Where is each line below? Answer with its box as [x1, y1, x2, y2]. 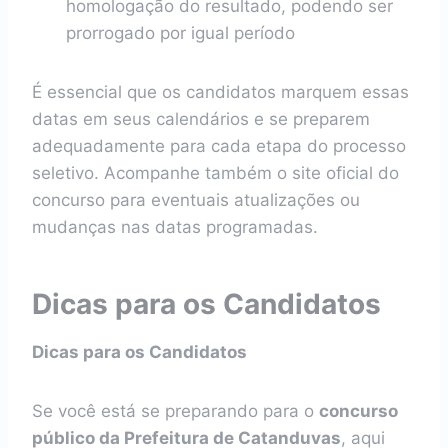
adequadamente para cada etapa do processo [32, 136, 406, 156]
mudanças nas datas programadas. [32, 217, 318, 237]
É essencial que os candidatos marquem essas [32, 82, 409, 102]
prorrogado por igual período [66, 23, 295, 43]
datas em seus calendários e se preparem [32, 109, 370, 129]
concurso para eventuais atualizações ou [32, 190, 360, 210]
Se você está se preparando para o [32, 401, 319, 421]
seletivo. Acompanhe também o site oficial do [32, 163, 399, 183]
